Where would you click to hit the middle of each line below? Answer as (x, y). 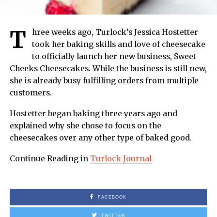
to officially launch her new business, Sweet (114, 57)
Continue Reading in (50, 159)
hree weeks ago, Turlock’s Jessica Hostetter (115, 32)
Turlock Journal (121, 159)
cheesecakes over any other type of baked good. (101, 138)
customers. (31, 93)
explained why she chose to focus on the (85, 126)
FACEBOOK (112, 197)
